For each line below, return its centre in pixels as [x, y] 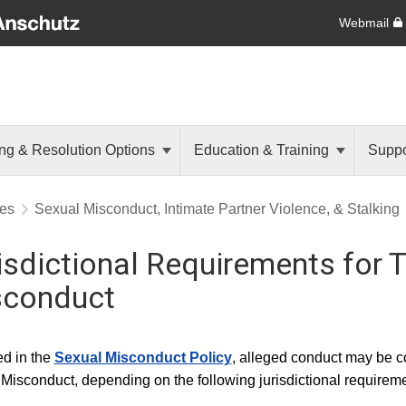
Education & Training [263, 150]
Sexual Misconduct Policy [143, 358]
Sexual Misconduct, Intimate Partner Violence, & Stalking [217, 209]
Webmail [363, 22]
